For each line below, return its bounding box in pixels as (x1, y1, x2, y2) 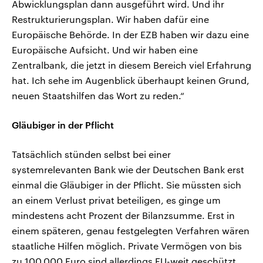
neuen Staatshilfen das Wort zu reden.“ (12, 90, 184, 102)
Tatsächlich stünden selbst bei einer (12, 149, 171, 160)
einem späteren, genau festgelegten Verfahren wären (12, 225, 249, 237)
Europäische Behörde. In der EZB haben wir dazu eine (12, 29, 249, 41)
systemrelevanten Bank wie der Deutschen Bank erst (12, 164, 244, 176)
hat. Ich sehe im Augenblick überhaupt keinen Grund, (12, 75, 249, 86)
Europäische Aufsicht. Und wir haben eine (12, 44, 198, 56)
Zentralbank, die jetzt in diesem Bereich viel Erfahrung (12, 59, 251, 71)
